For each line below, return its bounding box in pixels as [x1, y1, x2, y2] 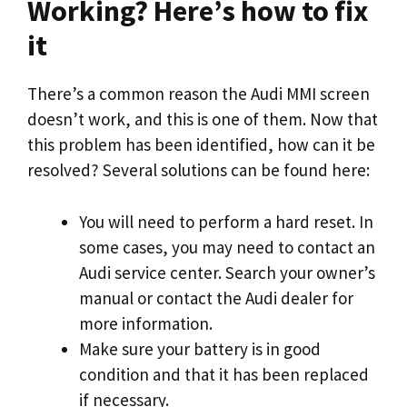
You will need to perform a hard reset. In [79, 210, 373, 233]
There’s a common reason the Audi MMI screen [27, 83, 370, 104]
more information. [79, 312, 213, 334]
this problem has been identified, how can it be [27, 134, 375, 155]
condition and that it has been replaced [79, 362, 369, 385]
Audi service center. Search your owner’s [79, 261, 375, 283]
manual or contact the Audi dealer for [79, 286, 353, 309]
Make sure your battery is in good [79, 337, 321, 360]
